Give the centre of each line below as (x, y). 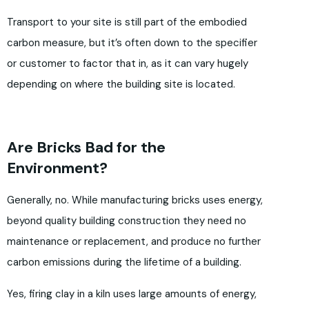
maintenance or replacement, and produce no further (134, 242)
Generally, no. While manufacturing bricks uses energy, (135, 200)
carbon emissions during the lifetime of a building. (124, 262)
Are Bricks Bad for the (86, 148)
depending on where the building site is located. (121, 84)
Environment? (57, 168)
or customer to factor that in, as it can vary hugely (128, 64)
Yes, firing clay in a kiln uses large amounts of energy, (132, 294)
